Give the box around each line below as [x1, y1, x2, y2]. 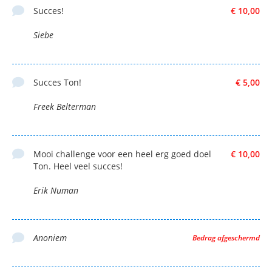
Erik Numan [33, 185, 78, 197]
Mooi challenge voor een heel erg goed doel [33, 148, 211, 160]
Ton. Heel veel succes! [33, 160, 123, 172]
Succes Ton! [33, 76, 81, 89]
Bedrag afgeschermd [192, 233, 260, 243]
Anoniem [33, 232, 67, 244]
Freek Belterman [33, 101, 96, 113]
